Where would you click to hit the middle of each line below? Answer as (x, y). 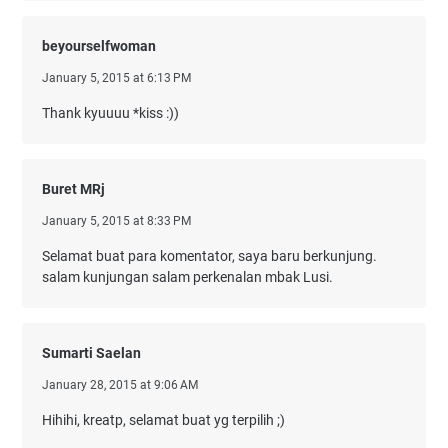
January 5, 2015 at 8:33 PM (116, 221)
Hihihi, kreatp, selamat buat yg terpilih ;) (163, 420)
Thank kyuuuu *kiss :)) (110, 113)
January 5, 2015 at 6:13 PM (116, 78)
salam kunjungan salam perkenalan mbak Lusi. (187, 277)
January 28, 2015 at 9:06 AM (120, 385)
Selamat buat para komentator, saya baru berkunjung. (209, 256)
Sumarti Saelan (91, 353)
